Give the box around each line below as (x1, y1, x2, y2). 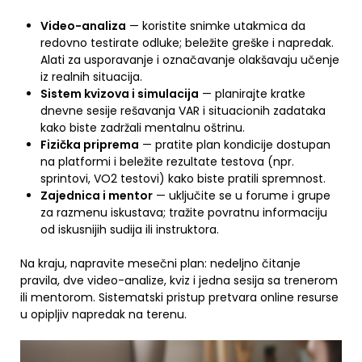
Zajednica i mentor (40, 187, 153, 204)
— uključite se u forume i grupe (153, 187, 330, 204)
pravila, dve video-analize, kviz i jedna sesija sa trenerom (20, 272, 338, 288)
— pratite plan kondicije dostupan (139, 137, 330, 153)
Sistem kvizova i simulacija (40, 86, 199, 102)
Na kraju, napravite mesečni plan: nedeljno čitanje (20, 255, 301, 271)
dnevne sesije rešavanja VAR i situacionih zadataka (40, 103, 326, 119)
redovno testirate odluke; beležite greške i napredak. (40, 35, 334, 51)
